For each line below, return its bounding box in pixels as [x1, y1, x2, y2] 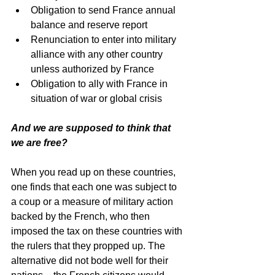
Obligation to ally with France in [31, 79, 170, 89]
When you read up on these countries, [11, 167, 178, 177]
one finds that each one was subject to [11, 182, 179, 192]
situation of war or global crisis [31, 93, 165, 104]
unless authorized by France [31, 64, 159, 74]
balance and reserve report [31, 20, 152, 30]
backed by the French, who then [11, 211, 152, 222]
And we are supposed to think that [11, 123, 173, 133]
